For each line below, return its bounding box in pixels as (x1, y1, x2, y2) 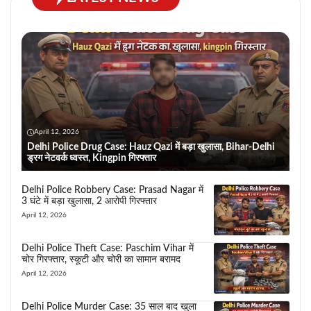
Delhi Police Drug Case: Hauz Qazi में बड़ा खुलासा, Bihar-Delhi (27, 142, 275, 153)
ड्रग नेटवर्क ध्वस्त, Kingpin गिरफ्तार (27, 153, 156, 164)
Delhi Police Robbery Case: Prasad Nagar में (22, 185, 203, 196)
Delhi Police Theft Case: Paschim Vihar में (22, 244, 194, 254)
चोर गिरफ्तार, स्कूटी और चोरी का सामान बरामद (22, 255, 180, 265)
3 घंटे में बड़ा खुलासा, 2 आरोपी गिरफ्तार (22, 196, 157, 207)
